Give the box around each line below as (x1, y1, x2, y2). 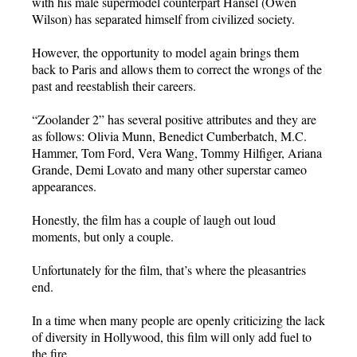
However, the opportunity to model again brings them (32, 44, 299, 61)
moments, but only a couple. (32, 228, 174, 245)
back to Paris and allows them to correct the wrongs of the (32, 61, 322, 78)
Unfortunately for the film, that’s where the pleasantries (32, 261, 306, 279)
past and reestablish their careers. (32, 77, 196, 95)
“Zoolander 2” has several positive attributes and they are (32, 111, 316, 128)
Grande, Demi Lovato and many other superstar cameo (32, 161, 307, 178)
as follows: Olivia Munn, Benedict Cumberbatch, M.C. (32, 127, 307, 145)
